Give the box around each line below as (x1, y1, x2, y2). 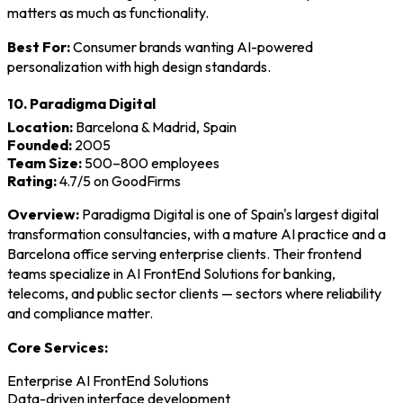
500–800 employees (82, 153, 219, 172)
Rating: (7, 171, 57, 190)
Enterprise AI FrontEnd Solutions (7, 371, 209, 390)
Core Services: (7, 337, 108, 356)
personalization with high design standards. (7, 57, 271, 76)
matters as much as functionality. (7, 3, 209, 22)
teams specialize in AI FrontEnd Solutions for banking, (7, 264, 336, 282)
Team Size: (7, 153, 82, 172)
